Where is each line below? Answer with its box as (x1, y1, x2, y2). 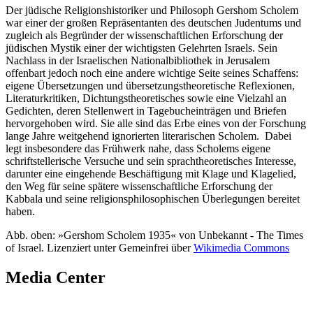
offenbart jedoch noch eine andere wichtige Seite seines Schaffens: (6, 66, 298, 79)
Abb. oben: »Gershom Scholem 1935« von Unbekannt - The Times (6, 228, 303, 241)
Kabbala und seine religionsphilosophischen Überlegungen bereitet (6, 192, 300, 205)
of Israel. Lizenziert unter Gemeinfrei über (6, 241, 194, 254)
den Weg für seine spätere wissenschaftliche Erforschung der (6, 180, 272, 192)
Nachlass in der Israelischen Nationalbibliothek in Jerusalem (6, 54, 270, 66)
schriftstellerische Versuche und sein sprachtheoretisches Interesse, (6, 154, 296, 167)
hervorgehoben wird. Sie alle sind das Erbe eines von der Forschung (6, 117, 306, 129)
